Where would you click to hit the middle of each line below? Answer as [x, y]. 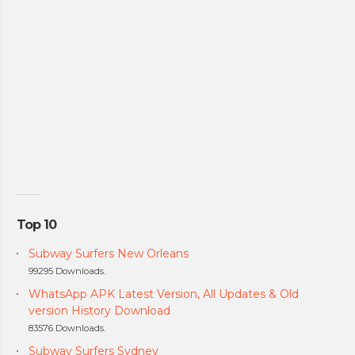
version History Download [99, 310]
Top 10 [36, 225]
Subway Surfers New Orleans [109, 253]
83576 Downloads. [67, 328]
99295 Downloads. [67, 271]
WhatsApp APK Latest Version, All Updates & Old [164, 294]
